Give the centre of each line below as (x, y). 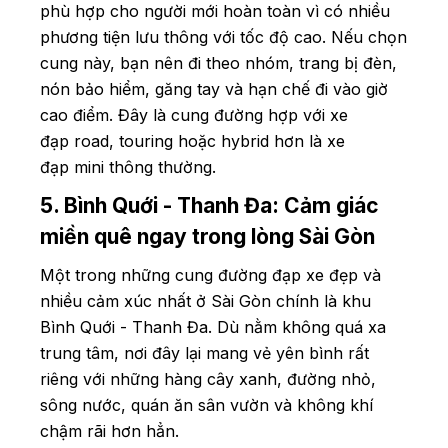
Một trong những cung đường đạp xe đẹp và (210, 274)
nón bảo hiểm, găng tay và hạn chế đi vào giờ (214, 88)
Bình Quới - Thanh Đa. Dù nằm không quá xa (213, 326)
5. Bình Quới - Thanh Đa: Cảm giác (209, 205)
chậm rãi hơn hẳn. (112, 430)
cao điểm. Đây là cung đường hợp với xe (194, 114)
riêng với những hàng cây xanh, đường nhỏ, (208, 378)
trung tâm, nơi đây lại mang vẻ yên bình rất (204, 352)
